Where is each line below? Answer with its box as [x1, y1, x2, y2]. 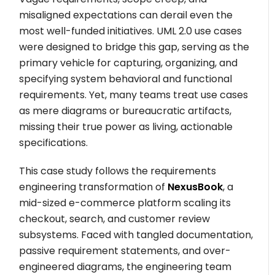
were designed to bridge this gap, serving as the [19, 40, 250, 54]
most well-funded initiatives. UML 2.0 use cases [19, 24, 242, 38]
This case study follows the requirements [19, 164, 217, 178]
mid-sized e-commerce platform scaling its [19, 196, 231, 210]
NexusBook [168, 180, 223, 194]
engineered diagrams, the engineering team [19, 260, 232, 274]
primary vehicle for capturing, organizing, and [19, 56, 238, 70]
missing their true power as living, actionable [19, 120, 233, 134]
